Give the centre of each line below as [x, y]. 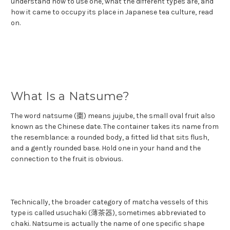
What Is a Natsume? [70, 96]
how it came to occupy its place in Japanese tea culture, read [112, 12]
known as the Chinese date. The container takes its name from [115, 126]
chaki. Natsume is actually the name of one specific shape [108, 223]
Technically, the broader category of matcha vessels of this [110, 202]
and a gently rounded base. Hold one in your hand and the [106, 148]
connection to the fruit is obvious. [67, 159]
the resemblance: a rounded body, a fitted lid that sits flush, [110, 137]
